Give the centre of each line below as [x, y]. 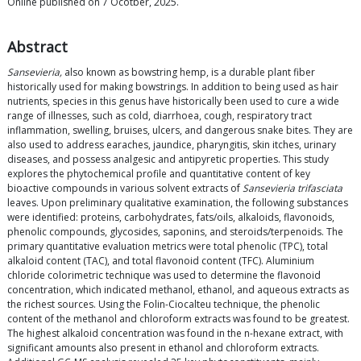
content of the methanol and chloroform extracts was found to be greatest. [178, 319]
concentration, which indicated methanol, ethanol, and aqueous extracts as [178, 290]
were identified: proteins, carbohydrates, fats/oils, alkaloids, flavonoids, [171, 218]
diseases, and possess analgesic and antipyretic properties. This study [168, 160]
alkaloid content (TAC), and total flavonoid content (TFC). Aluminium [161, 261]
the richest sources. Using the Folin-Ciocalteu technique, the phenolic [164, 305]
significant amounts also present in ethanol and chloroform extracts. [163, 348]
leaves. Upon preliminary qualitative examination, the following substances [178, 203]
